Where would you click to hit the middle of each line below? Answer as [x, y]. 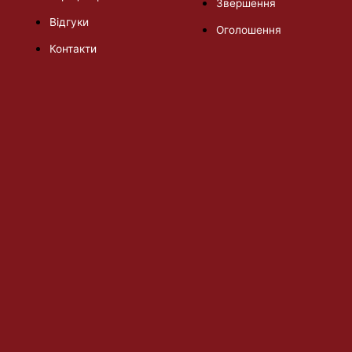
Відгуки [69, 22]
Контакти [73, 49]
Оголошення [248, 30]
